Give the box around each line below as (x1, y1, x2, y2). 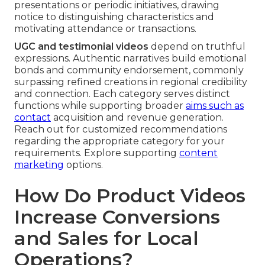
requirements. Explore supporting (14, 147, 179, 159)
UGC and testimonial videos (14, 41, 148, 53)
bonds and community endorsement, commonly (14, 64, 244, 76)
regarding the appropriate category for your (14, 135, 225, 147)
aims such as (186, 100, 244, 112)
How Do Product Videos (14, 184, 245, 208)
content (179, 147, 218, 159)
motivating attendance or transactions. (14, 23, 196, 35)
